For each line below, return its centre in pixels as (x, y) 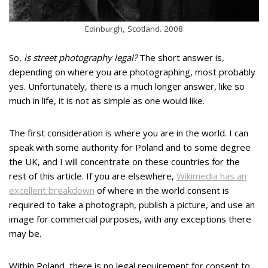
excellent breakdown (52, 190)
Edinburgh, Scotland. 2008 (134, 29)
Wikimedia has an (211, 176)
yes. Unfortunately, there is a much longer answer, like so (127, 86)
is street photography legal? (80, 57)
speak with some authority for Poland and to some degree (130, 147)
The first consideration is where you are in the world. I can (129, 133)
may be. (25, 233)
